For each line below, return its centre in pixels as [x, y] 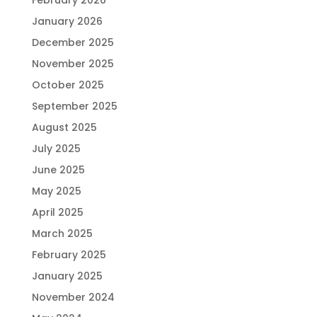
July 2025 [56, 149]
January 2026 [67, 21]
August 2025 [64, 127]
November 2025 [73, 64]
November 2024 [73, 297]
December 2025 [73, 42]
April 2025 [57, 212]
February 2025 [69, 255]
